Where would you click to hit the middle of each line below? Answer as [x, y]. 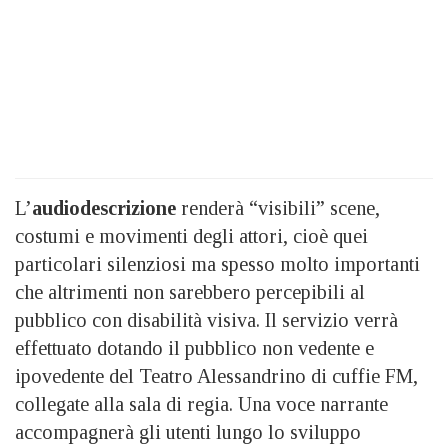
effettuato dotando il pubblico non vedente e [194, 347]
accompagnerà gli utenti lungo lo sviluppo [188, 431]
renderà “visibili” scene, [278, 207]
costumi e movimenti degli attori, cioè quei [191, 235]
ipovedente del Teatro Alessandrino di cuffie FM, [216, 375]
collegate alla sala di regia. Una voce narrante [201, 403]
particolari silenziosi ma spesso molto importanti [217, 263]
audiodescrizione [104, 207]
